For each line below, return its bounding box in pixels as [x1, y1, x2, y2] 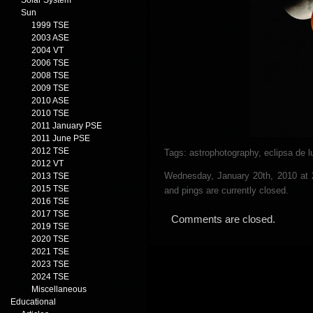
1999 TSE [31, 20, 69, 30]
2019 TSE [31, 221, 69, 231]
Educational [10, 297, 56, 307]
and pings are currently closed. [164, 185, 289, 196]
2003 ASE [31, 33, 69, 43]
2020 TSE [31, 234, 69, 244]
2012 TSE [31, 146, 69, 156]
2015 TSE [31, 184, 69, 194]
